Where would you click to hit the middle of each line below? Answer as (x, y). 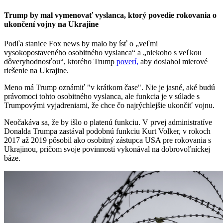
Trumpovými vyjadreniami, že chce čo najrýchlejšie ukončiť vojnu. (109, 106)
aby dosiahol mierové (173, 62)
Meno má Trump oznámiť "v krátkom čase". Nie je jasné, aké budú (110, 88)
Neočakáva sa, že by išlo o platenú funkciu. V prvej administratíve (108, 122)
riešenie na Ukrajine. (36, 71)
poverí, (127, 62)
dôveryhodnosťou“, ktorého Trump (60, 62)
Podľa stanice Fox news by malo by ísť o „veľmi (81, 44)
